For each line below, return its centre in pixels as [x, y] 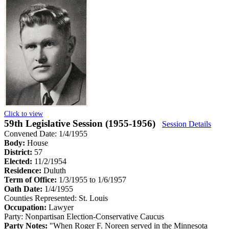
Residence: [24, 170]
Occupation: [26, 207]
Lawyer [61, 207]
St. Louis [93, 198]
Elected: [19, 161]
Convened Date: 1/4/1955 [46, 133]
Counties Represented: [40, 198]
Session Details [187, 124]
